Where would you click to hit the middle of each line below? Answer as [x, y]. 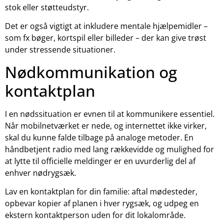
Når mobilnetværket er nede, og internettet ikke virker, [106, 125]
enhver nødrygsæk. [41, 173]
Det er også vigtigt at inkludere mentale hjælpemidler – [106, 26]
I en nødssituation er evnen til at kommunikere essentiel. [110, 114]
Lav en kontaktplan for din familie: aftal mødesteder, [101, 192]
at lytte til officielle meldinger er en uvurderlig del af [100, 161]
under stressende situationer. [60, 50]
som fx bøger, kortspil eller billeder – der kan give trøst [106, 38]
